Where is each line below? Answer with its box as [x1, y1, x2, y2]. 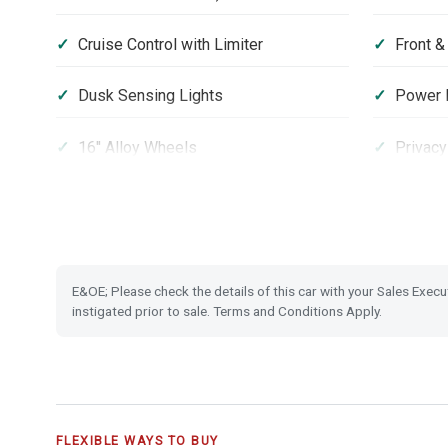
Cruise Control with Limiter [77, 34, 263, 54]
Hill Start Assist [77, 188, 188, 208]
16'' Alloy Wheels [77, 137, 197, 157]
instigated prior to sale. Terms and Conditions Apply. [72, 302, 382, 319]
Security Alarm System [77, 240, 237, 260]
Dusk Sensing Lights [77, 86, 223, 106]
